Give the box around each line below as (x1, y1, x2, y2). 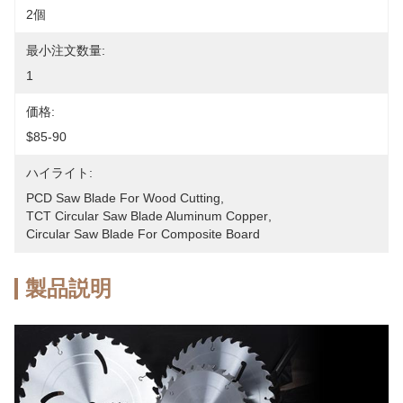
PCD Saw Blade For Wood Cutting (26, 191, 220, 205)
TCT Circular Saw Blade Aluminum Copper (26, 209, 268, 223)
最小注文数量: (26, 43, 105, 58)
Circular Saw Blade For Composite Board (26, 227, 260, 241)
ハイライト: (26, 166, 93, 180)
